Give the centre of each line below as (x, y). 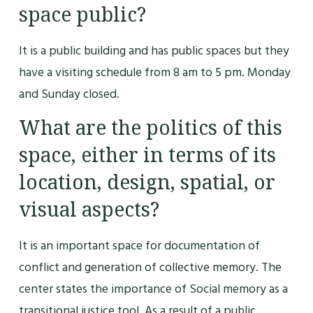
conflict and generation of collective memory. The (150, 268)
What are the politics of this (150, 128)
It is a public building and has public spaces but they (154, 50)
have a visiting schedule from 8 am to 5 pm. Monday (154, 72)
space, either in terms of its (147, 155)
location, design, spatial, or (147, 183)
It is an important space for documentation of (139, 246)
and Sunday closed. (69, 94)
